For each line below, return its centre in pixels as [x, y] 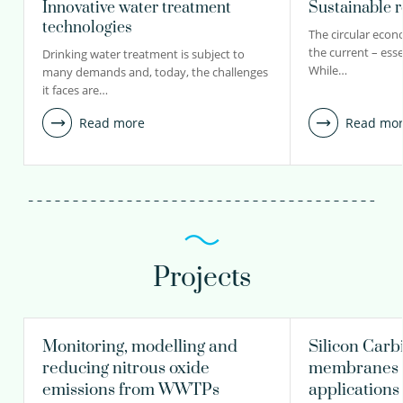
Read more [112, 122]
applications [354, 390]
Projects [201, 278]
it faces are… [75, 90]
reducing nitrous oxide [126, 368]
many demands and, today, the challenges [155, 72]
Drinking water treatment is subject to [143, 54]
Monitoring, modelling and [140, 347]
